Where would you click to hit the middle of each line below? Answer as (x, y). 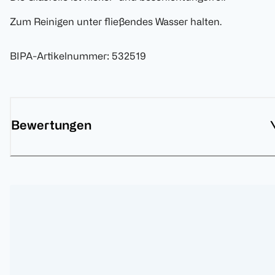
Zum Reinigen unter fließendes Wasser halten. (116, 22)
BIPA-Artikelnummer (58, 56)
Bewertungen (51, 125)
